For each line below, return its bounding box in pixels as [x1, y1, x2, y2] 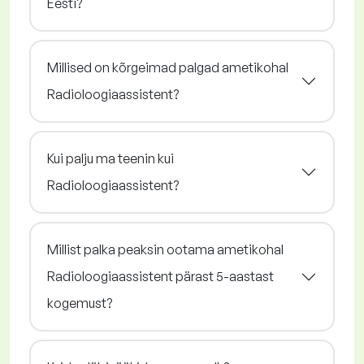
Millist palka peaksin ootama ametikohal [47, 241, 284, 258]
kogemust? [47, 295, 112, 312]
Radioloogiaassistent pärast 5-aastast [47, 268, 274, 285]
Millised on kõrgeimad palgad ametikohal [47, 59, 288, 76]
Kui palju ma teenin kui [47, 150, 174, 167]
